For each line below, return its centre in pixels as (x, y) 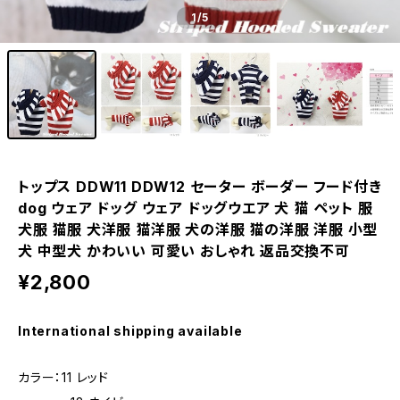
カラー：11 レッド (63, 377)
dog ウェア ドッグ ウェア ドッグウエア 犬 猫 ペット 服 (196, 208)
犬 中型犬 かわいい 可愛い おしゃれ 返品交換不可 (184, 251)
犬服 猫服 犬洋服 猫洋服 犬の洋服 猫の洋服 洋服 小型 (198, 229)
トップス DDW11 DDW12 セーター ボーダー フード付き (200, 187)
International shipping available (130, 331)
